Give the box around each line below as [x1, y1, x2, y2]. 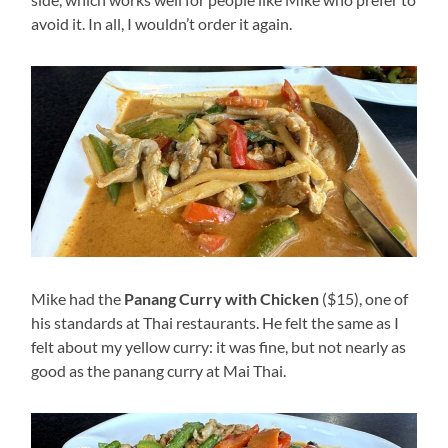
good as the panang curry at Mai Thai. [31, 361, 287, 381]
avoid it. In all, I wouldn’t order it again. [31, 13, 293, 33]
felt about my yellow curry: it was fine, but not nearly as [31, 337, 407, 357]
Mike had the [31, 289, 125, 309]
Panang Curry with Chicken [124, 289, 320, 309]
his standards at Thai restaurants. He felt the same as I [31, 313, 400, 333]
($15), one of [319, 289, 409, 309]
